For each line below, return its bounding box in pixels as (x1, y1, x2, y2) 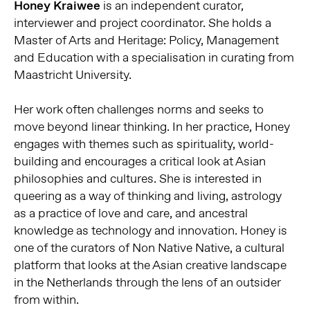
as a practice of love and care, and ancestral (13, 204, 248, 221)
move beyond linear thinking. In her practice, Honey (13, 118, 290, 135)
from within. (13, 291, 79, 308)
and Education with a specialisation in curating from (13, 48, 294, 66)
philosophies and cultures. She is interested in (13, 170, 262, 187)
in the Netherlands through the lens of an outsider (13, 273, 281, 291)
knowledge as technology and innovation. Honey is (13, 221, 287, 239)
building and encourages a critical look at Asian (13, 152, 266, 170)
